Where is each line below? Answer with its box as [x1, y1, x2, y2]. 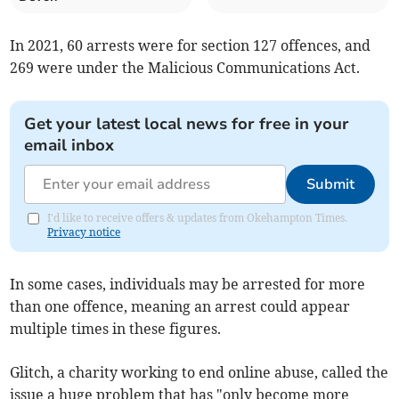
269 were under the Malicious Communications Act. [10, 59, 361, 77]
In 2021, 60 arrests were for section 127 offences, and [10, 37, 371, 55]
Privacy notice [47, 225, 121, 240]
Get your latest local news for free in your [24, 113, 350, 135]
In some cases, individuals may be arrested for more [10, 275, 366, 294]
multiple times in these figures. [10, 320, 222, 338]
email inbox [24, 134, 115, 157]
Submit [305, 175, 354, 195]
